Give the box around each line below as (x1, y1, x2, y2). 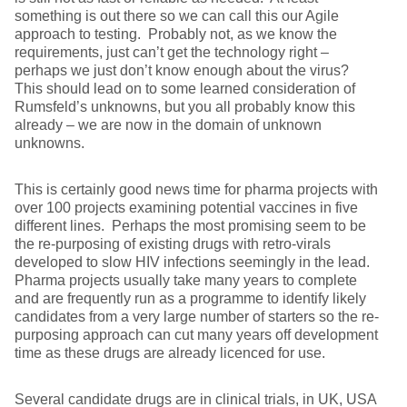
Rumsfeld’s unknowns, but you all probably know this (15, 99, 355, 115)
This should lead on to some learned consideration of (15, 81, 355, 97)
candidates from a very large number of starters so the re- (15, 309, 379, 325)
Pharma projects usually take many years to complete (15, 273, 357, 289)
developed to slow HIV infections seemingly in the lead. (15, 254, 373, 271)
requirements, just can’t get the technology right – (15, 45, 329, 61)
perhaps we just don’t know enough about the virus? (15, 63, 352, 79)
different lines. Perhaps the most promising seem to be (15, 218, 366, 234)
